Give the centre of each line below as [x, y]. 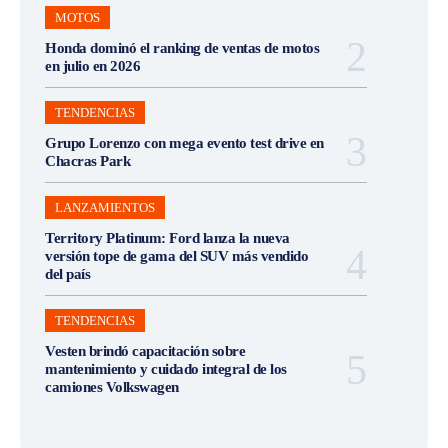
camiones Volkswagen [112, 387]
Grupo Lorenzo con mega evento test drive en [184, 143]
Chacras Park [87, 161]
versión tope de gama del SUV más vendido [176, 256]
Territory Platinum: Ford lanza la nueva [167, 238]
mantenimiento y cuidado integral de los [166, 369]
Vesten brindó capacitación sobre [145, 351]
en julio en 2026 [92, 66]
